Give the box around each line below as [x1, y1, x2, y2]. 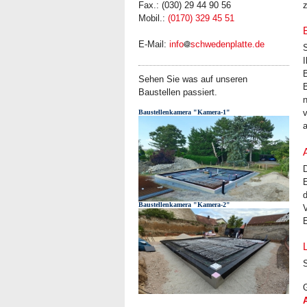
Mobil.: [138, 13, 168, 24]
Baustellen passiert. [138, 86, 217, 97]
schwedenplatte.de [191, 39, 265, 50]
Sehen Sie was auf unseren [138, 73, 247, 84]
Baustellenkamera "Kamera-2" [138, 201, 230, 209]
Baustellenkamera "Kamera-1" [138, 108, 230, 116]
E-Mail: [138, 39, 169, 50]
